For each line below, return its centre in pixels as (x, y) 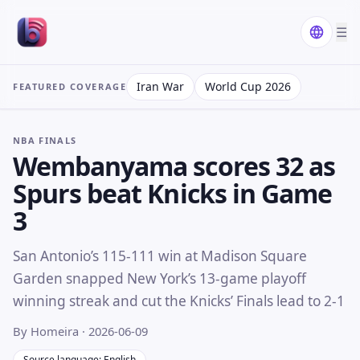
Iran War (161, 86)
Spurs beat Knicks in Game (173, 193)
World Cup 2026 (248, 86)
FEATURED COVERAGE (70, 86)
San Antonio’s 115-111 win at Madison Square (160, 256)
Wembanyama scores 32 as (174, 166)
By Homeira (47, 331)
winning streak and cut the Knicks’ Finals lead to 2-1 (179, 301)
